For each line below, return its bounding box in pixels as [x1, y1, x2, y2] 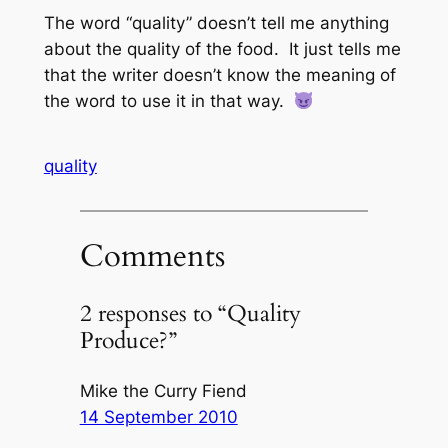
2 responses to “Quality [79, 298, 301, 330]
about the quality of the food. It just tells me [43, 38, 401, 59]
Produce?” [79, 325, 177, 357]
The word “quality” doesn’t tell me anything [43, 12, 389, 33]
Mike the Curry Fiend [79, 380, 247, 401]
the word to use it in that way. [43, 90, 294, 111]
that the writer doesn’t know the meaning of [43, 64, 396, 85]
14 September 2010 [79, 406, 238, 427]
